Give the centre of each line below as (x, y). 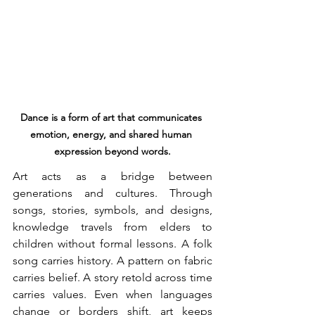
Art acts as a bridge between (112, 176)
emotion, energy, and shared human (112, 134)
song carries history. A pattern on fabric (112, 260)
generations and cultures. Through (112, 193)
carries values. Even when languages (112, 294)
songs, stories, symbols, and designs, (112, 210)
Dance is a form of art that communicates (112, 117)
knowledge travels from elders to (112, 226)
